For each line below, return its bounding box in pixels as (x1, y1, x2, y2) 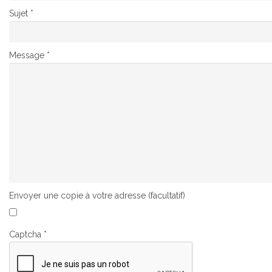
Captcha (9, 229, 41, 239)
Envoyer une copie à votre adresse (9, 191, 146, 200)
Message (9, 50, 44, 60)
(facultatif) (148, 191, 185, 200)
